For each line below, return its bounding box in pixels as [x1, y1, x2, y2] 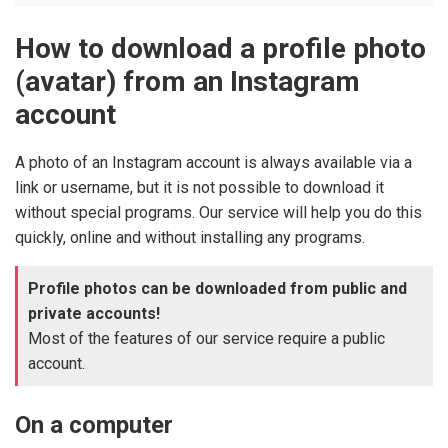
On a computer [15, 410, 173, 439]
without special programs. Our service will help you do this [15, 202, 422, 222]
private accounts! [28, 303, 160, 323]
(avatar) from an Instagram [15, 65, 360, 98]
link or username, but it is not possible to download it [15, 177, 384, 197]
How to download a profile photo [15, 32, 426, 65]
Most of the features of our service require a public [28, 328, 385, 348]
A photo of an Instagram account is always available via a [15, 152, 412, 172]
